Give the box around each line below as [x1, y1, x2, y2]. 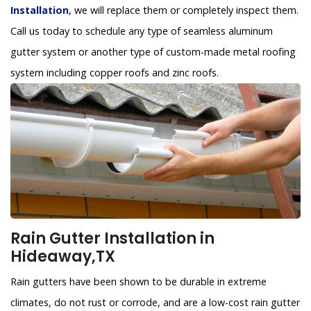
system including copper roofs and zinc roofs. [10, 65, 219, 79]
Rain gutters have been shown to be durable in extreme [10, 274, 267, 288]
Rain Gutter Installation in [10, 227, 215, 249]
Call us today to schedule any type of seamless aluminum [10, 24, 273, 37]
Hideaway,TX [10, 245, 115, 267]
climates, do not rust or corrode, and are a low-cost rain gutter [10, 295, 300, 309]
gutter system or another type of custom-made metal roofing [10, 44, 296, 58]
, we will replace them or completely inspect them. [69, 3, 299, 17]
